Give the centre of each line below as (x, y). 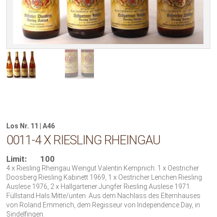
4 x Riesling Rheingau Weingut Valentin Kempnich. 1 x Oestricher (103, 168)
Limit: (17, 159)
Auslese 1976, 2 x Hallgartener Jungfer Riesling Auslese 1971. (99, 187)
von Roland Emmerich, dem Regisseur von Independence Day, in (103, 205)
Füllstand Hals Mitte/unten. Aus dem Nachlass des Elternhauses (104, 196)
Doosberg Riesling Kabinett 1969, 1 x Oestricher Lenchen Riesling (104, 178)
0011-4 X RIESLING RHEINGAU (84, 140)
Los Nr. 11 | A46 (31, 126)
